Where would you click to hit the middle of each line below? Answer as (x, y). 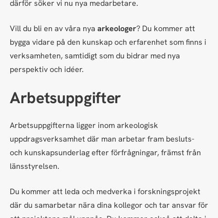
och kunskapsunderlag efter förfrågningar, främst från (105, 152)
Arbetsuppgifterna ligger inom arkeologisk (84, 125)
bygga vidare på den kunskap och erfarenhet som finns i (108, 42)
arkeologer (117, 29)
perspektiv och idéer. (47, 70)
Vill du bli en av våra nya (54, 29)
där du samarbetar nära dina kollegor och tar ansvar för (109, 205)
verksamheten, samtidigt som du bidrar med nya (95, 56)
